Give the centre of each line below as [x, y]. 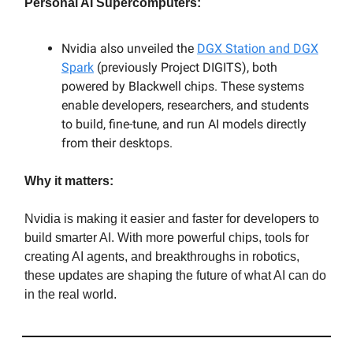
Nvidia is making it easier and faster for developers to [172, 219]
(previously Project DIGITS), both [186, 68]
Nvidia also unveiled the [129, 49]
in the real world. [71, 295]
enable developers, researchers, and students [185, 106]
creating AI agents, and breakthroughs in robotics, [162, 257]
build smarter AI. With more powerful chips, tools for [167, 238]
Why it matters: [69, 181]
